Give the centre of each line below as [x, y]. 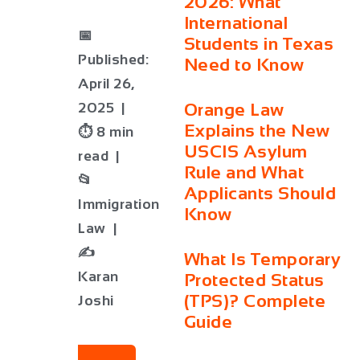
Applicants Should [260, 193]
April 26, [106, 84]
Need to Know [244, 65]
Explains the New [257, 131]
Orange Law [234, 110]
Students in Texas [259, 44]
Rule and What [244, 172]
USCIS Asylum [245, 151]
